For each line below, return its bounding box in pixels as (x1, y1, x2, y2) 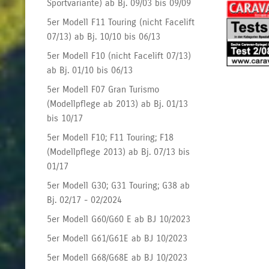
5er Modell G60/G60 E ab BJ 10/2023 (47, 213, 191, 225)
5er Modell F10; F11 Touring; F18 (47, 131, 174, 143)
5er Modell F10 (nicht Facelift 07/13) (47, 50, 192, 61)
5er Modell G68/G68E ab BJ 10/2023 (47, 252, 188, 263)
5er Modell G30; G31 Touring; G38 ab (47, 180, 190, 191)
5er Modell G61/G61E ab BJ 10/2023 (47, 232, 188, 244)
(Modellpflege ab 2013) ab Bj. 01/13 (47, 98, 189, 109)
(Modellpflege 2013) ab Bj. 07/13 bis (47, 146, 190, 157)
